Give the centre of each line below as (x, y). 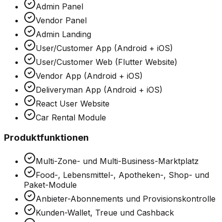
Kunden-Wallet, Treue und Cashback (105, 213)
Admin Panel (59, 6)
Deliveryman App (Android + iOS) (99, 89)
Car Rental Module (71, 117)
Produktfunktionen (46, 137)
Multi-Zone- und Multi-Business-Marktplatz (117, 161)
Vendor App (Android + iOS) (89, 76)
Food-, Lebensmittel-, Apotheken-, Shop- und (122, 175)
